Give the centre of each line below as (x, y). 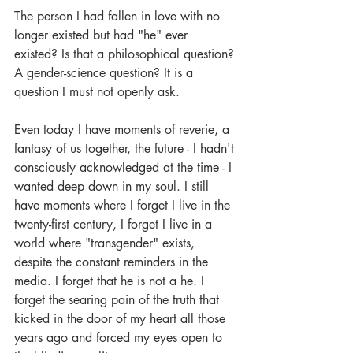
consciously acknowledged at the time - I (125, 167)
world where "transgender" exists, (106, 243)
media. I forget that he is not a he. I (111, 281)
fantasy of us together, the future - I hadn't (126, 149)
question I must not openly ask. (97, 92)
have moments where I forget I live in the (124, 205)
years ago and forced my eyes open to (120, 338)
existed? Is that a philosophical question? (126, 54)
